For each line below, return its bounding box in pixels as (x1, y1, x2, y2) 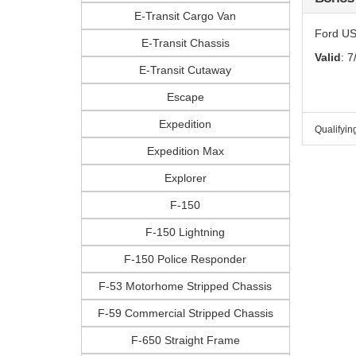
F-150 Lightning (145, 226, 226, 238)
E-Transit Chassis (141, 37, 230, 49)
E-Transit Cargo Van (134, 10, 237, 22)
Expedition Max (146, 145, 224, 157)
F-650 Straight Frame (130, 334, 240, 346)
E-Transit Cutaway (139, 64, 232, 76)
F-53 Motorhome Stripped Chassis (99, 280, 273, 292)
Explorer (164, 172, 207, 184)
